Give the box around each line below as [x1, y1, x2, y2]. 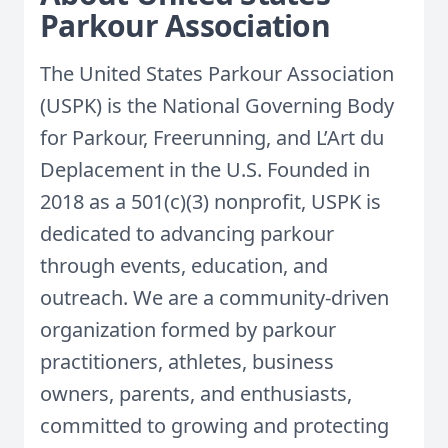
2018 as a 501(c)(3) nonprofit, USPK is [40, 188, 381, 215]
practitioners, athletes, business [40, 348, 334, 375]
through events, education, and [40, 252, 328, 279]
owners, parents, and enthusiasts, [40, 380, 352, 407]
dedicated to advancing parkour [40, 220, 334, 247]
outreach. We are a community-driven [40, 284, 389, 311]
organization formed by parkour [40, 316, 336, 343]
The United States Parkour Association [40, 60, 394, 87]
